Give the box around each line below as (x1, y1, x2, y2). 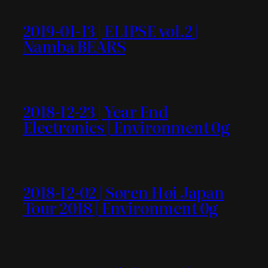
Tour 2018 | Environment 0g (23, 195, 218, 219)
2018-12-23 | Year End (23, 99, 169, 123)
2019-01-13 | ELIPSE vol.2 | (23, 18, 199, 42)
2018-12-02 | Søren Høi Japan (23, 179, 224, 203)
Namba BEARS (23, 33, 126, 57)
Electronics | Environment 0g (23, 114, 230, 138)
